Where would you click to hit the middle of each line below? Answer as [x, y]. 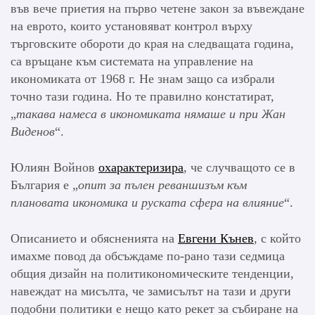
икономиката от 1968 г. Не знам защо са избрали [143, 79]
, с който [277, 239]
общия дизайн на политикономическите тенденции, [152, 274]
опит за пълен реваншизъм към [162, 185]
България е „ [44, 185]
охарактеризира [141, 168]
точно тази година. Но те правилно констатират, [142, 97]
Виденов [33, 132]
